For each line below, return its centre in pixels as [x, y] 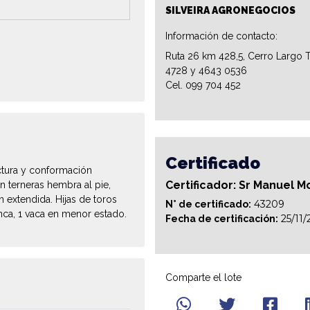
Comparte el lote [203, 278]
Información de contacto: [221, 36]
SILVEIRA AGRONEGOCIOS [230, 11]
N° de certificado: [208, 204]
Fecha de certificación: [222, 219]
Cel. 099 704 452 [203, 85]
